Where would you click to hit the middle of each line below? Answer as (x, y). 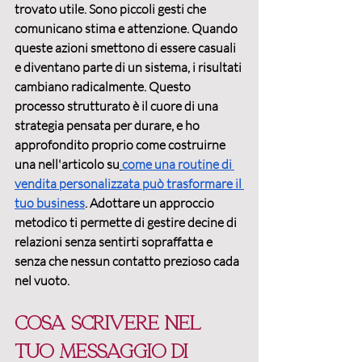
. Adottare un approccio (151, 203)
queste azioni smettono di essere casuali (126, 48)
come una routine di (178, 164)
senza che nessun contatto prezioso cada (128, 261)
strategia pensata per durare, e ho (108, 126)
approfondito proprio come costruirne (121, 145)
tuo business (50, 203)
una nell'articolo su (67, 164)
